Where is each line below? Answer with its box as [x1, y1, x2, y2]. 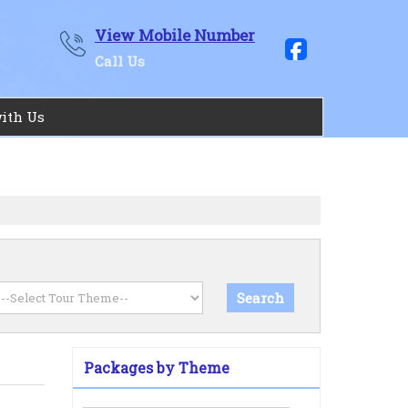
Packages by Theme [84, 358, 229, 377]
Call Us [95, 52, 145, 70]
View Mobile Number [95, 25, 255, 46]
